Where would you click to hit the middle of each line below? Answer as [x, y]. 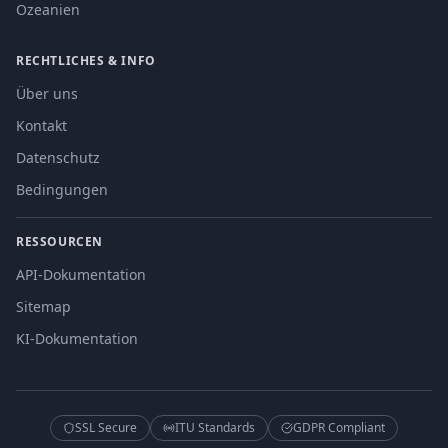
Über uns [47, 93]
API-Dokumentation [81, 274]
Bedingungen [62, 189]
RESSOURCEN [59, 241]
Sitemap [43, 306]
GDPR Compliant [339, 427]
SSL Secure [106, 427]
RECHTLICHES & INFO [86, 60]
